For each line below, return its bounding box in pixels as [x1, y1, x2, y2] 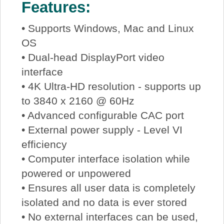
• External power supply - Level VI [21, 124, 182, 136]
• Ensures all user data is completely [21, 182, 195, 194]
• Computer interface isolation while [21, 153, 190, 165]
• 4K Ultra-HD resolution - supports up [21, 80, 201, 92]
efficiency [21, 138, 67, 150]
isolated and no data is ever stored [21, 196, 187, 208]
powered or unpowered [21, 167, 131, 179]
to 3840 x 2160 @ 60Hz [21, 95, 134, 107]
